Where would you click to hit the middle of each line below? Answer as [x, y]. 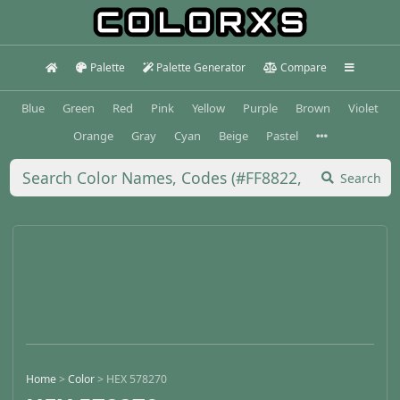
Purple [260, 108]
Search [361, 178]
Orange [93, 135]
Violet [363, 108]
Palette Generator [201, 67]
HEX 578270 [137, 379]
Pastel [282, 135]
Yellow [208, 108]
